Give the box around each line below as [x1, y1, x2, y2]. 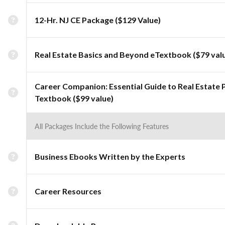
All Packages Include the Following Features [35, 121, 169, 131]
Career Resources [35, 186, 101, 196]
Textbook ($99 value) [35, 93, 114, 103]
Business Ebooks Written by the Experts [35, 152, 185, 161]
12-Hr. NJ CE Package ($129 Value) [35, 15, 161, 25]
